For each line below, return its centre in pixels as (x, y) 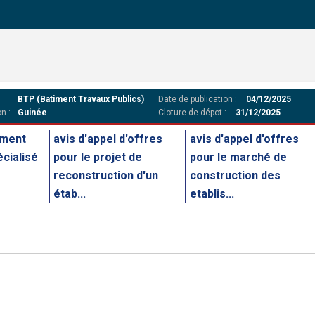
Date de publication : (198, 99)
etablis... (212, 194)
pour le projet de (97, 157)
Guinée (32, 112)
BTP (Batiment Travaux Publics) (81, 99)
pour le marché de (238, 157)
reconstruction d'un (105, 175)
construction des (235, 175)
